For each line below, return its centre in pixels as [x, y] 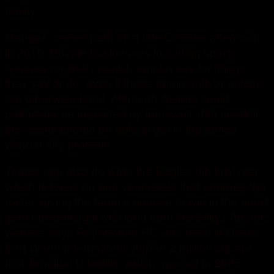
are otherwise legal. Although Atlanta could [117, 98]
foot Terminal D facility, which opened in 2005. [124, 262]
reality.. [23, 10]
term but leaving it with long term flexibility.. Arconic [137, 217]
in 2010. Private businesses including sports [121, 52]
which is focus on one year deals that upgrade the [135, 186]
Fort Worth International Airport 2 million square [128, 247]
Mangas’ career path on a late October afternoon [132, 37]
